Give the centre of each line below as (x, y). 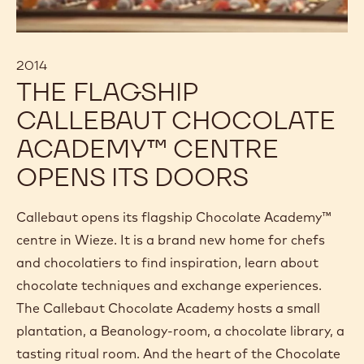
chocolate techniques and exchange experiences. (169, 286)
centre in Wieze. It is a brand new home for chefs (171, 240)
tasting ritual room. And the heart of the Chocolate (178, 354)
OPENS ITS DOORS (132, 177)
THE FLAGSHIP (107, 92)
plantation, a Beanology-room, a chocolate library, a (180, 331)
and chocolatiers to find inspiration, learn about (167, 263)
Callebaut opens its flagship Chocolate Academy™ (173, 217)
